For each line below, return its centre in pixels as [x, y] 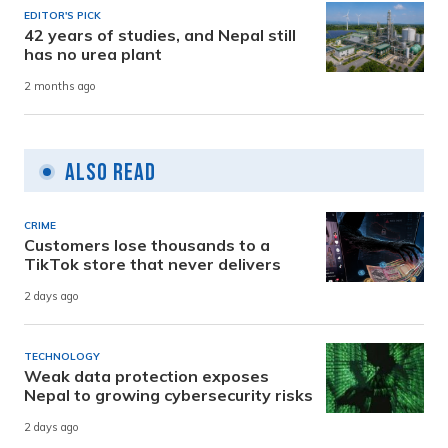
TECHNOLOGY [62, 356]
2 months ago [60, 86]
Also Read [110, 172]
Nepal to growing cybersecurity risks [168, 394]
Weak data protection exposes [146, 375]
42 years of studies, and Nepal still [160, 34]
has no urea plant [93, 53]
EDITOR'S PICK [62, 15]
